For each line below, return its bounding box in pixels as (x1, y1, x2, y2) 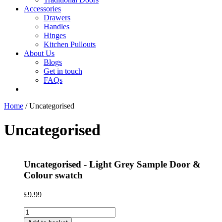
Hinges (44, 31, 66, 40)
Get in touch (44, 66, 82, 75)
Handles (44, 22, 69, 31)
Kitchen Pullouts (44, 40, 96, 49)
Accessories (24, 4, 61, 13)
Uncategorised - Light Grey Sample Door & (24, 159, 201, 170)
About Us (24, 49, 55, 57)
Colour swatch (24, 170, 83, 181)
